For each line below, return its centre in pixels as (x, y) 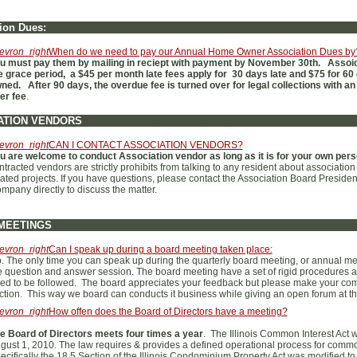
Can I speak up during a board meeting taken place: (160, 249)
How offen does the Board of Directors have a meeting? (168, 312)
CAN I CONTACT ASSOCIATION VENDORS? (145, 145)
